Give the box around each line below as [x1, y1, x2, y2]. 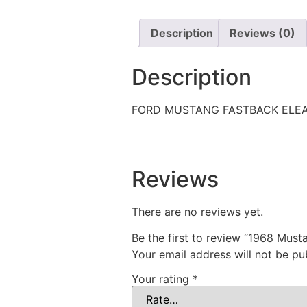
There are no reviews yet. [132, 204, 263, 219]
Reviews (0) [230, 25, 295, 40]
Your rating [132, 271, 193, 286]
